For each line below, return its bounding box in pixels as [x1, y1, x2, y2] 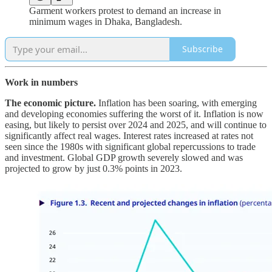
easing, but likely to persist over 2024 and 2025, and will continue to [5, 119, 267, 130]
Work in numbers [5, 76, 78, 87]
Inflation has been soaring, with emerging [98, 97, 257, 108]
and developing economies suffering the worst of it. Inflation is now [5, 108, 263, 119]
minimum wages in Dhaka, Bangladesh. [29, 16, 182, 27]
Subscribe [182, 43, 223, 55]
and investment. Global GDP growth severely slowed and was [5, 152, 243, 163]
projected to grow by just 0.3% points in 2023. [5, 163, 182, 174]
